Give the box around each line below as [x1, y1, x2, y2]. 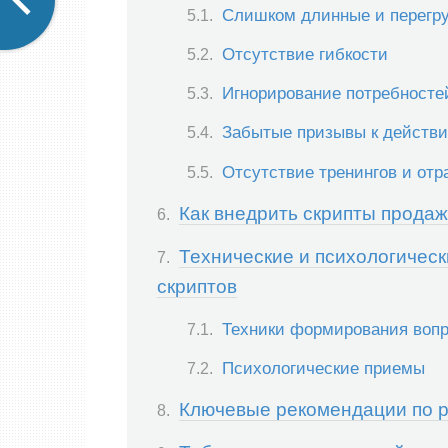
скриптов [157, 276, 237, 298]
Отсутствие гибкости [222, 43, 388, 64]
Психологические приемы [222, 357, 425, 378]
